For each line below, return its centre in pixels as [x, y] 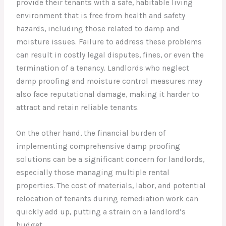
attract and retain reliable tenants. [78, 107]
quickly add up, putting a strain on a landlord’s [101, 212]
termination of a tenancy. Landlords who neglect [103, 68]
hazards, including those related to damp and [98, 29]
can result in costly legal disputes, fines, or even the [110, 55]
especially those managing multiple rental [93, 172]
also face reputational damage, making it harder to [108, 94]
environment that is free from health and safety [101, 15]
